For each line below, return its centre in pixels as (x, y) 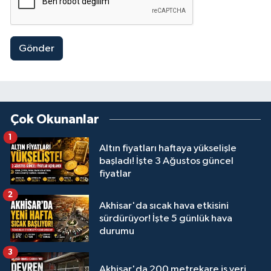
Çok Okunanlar (55, 120)
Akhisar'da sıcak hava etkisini (164, 206)
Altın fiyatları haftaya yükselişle (168, 148)
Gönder (36, 48)
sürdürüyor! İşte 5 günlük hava (166, 218)
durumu (117, 231)
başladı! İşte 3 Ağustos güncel (166, 161)
